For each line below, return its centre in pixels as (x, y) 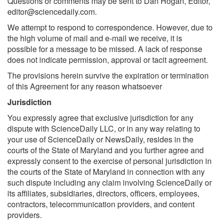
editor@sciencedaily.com (51, 12)
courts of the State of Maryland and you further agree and (106, 150)
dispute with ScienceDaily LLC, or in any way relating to (104, 128)
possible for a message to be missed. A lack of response (105, 49)
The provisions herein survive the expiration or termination (108, 75)
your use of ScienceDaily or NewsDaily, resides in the (100, 139)
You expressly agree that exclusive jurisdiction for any (100, 118)
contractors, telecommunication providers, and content (101, 204)
